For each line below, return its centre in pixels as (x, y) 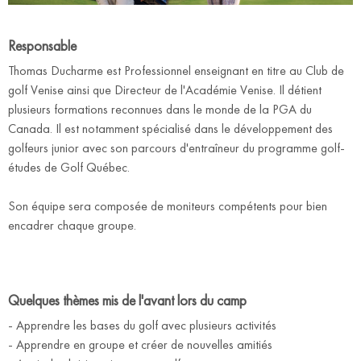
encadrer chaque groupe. (72, 226)
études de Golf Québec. (69, 168)
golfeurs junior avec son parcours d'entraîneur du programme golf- (176, 148)
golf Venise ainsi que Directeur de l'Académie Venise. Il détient (165, 90)
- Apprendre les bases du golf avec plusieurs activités (142, 326)
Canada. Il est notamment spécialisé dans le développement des (170, 129)
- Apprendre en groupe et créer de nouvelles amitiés (140, 345)
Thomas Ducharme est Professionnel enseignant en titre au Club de (176, 71)
